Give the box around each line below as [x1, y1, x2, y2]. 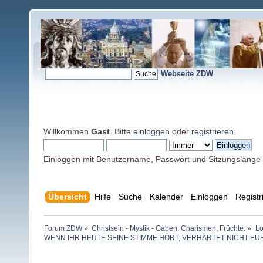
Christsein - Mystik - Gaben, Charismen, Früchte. [92, 224, 246, 233]
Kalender [149, 192, 183, 202]
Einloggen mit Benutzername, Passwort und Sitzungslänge [43, 154, 261, 164]
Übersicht [48, 192, 87, 202]
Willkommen [43, 127, 91, 136]
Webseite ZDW [161, 69, 213, 78]
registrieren [191, 127, 234, 136]
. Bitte [110, 127, 133, 136]
